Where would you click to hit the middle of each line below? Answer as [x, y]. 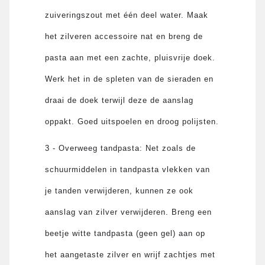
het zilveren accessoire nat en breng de [124, 36]
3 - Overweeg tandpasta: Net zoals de [121, 148]
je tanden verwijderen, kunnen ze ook [119, 190]
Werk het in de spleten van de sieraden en [130, 79]
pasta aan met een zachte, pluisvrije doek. [130, 57]
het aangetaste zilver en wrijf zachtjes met [130, 254]
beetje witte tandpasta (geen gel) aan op [125, 233]
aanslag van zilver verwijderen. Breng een [129, 212]
